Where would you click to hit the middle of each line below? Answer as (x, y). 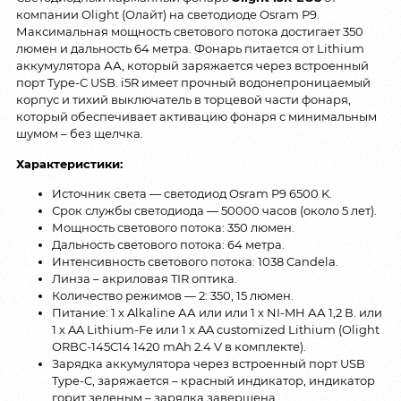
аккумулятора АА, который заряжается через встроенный (192, 66)
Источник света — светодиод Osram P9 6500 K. (192, 193)
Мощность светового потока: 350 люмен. (173, 227)
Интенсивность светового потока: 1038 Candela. (195, 261)
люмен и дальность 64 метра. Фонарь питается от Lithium (190, 49)
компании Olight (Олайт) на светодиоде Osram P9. (168, 15)
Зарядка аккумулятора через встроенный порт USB (209, 363)
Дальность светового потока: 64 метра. (168, 244)
